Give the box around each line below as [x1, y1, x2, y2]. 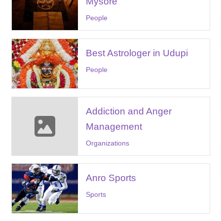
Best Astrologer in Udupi [85, 47, 188, 58]
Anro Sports [85, 173, 136, 184]
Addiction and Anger [85, 106, 172, 116]
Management [85, 121, 142, 132]
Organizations [85, 139, 129, 147]
